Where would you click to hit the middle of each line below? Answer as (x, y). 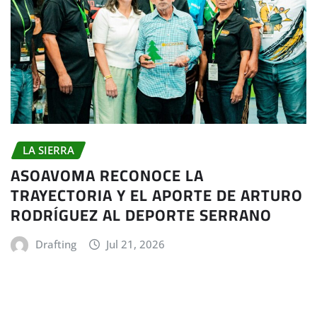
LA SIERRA (48, 150)
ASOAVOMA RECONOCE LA (107, 176)
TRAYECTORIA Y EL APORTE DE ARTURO (157, 196)
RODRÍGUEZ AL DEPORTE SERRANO (141, 215)
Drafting (56, 244)
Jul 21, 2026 (136, 244)
